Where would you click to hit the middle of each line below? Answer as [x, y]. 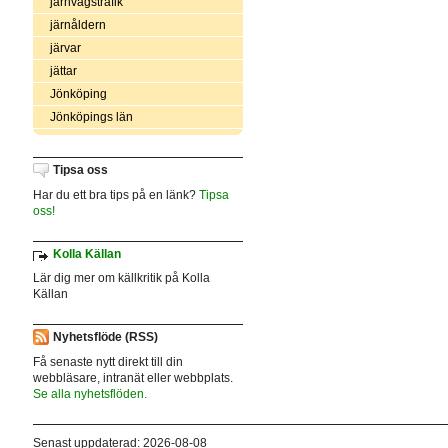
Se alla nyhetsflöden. [89, 393]
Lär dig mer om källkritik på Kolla [121, 278]
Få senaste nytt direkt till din [107, 361]
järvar [65, 47]
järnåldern [77, 24]
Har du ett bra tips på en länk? [115, 194]
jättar [63, 70]
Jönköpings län [91, 116]
